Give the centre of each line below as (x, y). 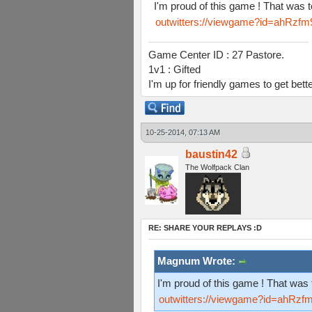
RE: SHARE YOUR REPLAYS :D (205, 228)
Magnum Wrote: (198, 261)
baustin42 (211, 154)
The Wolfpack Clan (217, 167)
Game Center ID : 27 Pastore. (216, 55)
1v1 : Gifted (174, 69)
